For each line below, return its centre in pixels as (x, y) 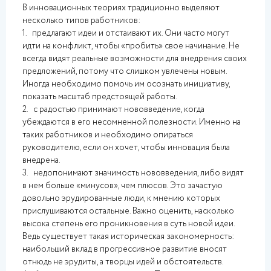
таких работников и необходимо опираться (108, 135)
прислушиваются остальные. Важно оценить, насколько (128, 211)
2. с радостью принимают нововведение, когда (113, 109)
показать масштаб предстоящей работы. (100, 97)
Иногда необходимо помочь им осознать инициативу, (126, 84)
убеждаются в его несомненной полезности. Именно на (132, 122)
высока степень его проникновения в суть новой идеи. (129, 224)
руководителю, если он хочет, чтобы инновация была (126, 148)
